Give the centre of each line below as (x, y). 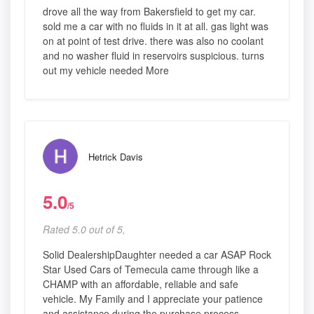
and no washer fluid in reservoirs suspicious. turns (153, 56)
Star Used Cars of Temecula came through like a (151, 269)
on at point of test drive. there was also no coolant (153, 41)
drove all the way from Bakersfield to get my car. (149, 12)
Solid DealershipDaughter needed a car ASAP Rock (157, 255)
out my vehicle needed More (106, 70)
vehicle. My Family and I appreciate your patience (153, 299)
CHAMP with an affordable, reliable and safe (141, 284)
